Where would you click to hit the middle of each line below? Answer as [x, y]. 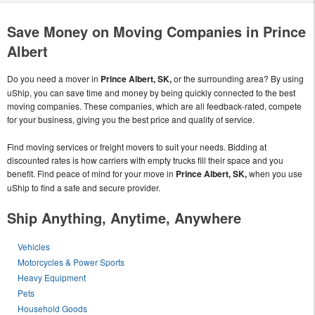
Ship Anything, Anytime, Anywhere [124, 218]
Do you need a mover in [54, 79]
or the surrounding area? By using [238, 79]
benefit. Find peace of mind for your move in [91, 174]
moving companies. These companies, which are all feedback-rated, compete [154, 106]
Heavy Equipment [52, 278]
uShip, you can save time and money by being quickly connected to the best [151, 93]
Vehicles [34, 247]
